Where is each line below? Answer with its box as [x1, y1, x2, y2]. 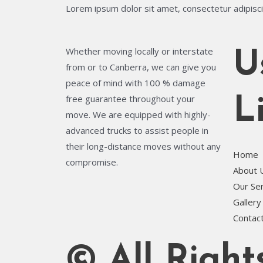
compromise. [66, 156, 118, 168]
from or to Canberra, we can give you [66, 61, 216, 73]
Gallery [233, 196, 261, 208]
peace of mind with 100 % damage [66, 77, 205, 89]
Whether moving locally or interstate [66, 45, 213, 58]
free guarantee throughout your [66, 93, 195, 105]
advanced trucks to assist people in [66, 124, 208, 137]
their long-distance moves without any [66, 140, 221, 153]
